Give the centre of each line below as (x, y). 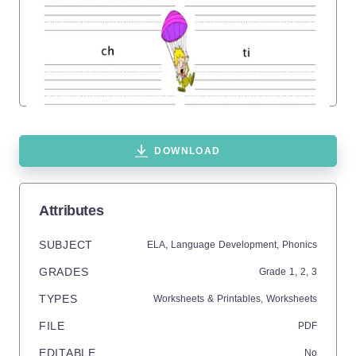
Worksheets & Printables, (210, 299)
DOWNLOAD (188, 151)
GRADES (64, 272)
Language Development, (226, 245)
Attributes (72, 211)
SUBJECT (66, 245)
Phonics (300, 245)
